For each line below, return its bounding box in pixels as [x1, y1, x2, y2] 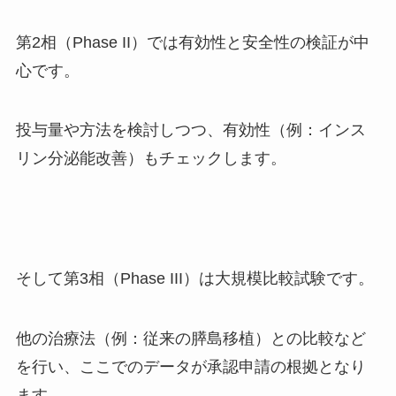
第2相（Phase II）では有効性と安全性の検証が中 [15, 33, 369, 51]
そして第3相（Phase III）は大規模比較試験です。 [15, 269, 374, 287]
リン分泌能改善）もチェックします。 [15, 149, 286, 168]
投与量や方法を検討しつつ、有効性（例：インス [15, 121, 366, 140]
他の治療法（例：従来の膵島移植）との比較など [15, 329, 366, 347]
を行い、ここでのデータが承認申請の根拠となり [15, 357, 366, 376]
